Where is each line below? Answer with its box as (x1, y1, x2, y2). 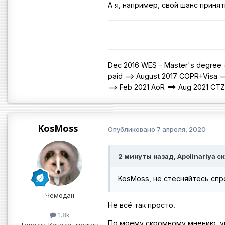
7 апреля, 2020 (157, 125, 206, 133)
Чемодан (45, 191, 74, 200)
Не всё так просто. (108, 200, 177, 209)
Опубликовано (108, 125, 157, 133)
